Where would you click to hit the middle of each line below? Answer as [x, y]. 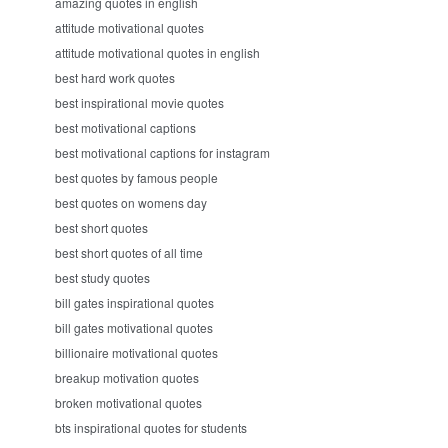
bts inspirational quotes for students [151, 427]
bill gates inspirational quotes [134, 302]
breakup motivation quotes [127, 377]
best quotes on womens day [131, 202]
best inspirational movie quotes [139, 102]
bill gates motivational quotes [134, 327]
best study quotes [102, 277]
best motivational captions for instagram [162, 152]
